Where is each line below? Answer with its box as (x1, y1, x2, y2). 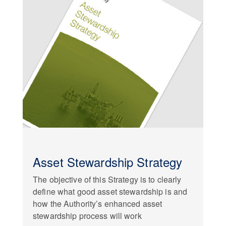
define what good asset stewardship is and (33, 186, 188, 197)
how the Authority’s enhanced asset (33, 198, 162, 209)
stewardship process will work (33, 210, 142, 221)
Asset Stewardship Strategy (33, 153, 183, 171)
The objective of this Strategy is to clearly (33, 174, 182, 185)
